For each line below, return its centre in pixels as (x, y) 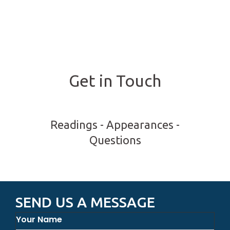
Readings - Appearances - (115, 124)
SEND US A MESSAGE (85, 202)
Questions (115, 140)
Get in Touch (115, 81)
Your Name (39, 219)
